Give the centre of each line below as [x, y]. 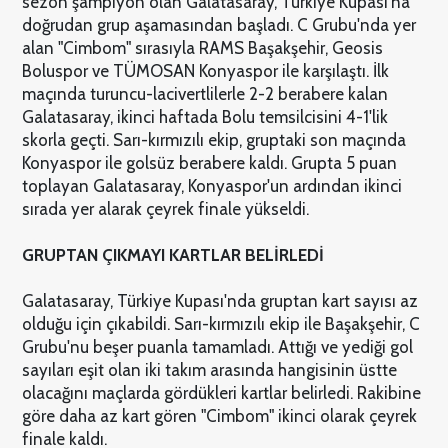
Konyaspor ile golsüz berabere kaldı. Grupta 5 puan [209, 163]
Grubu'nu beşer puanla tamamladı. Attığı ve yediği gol [217, 347]
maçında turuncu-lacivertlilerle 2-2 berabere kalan [204, 94]
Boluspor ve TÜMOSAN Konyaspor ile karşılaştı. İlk [205, 71]
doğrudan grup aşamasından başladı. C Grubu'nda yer [218, 25]
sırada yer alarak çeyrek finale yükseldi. [165, 209]
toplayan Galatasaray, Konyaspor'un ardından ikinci [211, 186]
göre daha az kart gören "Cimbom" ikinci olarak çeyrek [219, 416]
